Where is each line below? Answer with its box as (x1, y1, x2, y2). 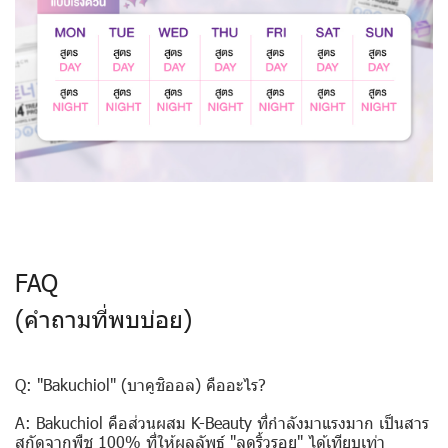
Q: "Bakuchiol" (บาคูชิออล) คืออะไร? (15, 374, 266, 395)
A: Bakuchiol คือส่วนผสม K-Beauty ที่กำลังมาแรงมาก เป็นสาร (15, 412, 429, 433)
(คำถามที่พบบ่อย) (15, 302, 192, 334)
